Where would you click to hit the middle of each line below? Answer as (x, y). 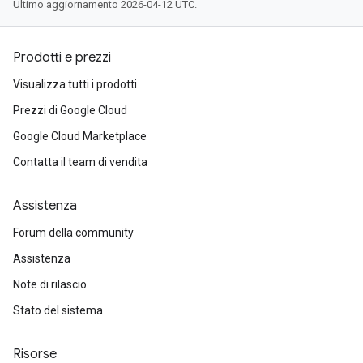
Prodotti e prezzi (62, 58)
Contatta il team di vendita (80, 162)
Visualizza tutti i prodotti (75, 84)
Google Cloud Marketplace (80, 136)
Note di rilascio (50, 284)
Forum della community (73, 233)
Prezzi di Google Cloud (70, 110)
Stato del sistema (58, 310)
